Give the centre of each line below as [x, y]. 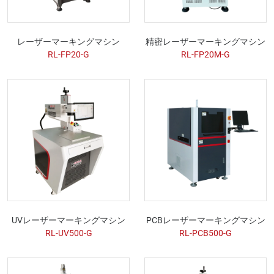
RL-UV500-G [68, 233]
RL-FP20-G [68, 54]
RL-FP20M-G [206, 54]
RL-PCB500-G [206, 233]
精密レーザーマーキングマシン [206, 41]
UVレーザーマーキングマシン [68, 220]
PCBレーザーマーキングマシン [206, 220]
